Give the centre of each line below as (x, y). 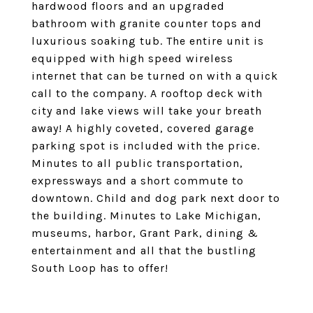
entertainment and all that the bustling (144, 250)
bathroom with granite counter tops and (147, 23)
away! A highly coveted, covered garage (143, 128)
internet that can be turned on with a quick (155, 76)
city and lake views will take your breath (147, 111)
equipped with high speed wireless (132, 58)
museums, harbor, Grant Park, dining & (145, 233)
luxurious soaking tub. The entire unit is (148, 41)
